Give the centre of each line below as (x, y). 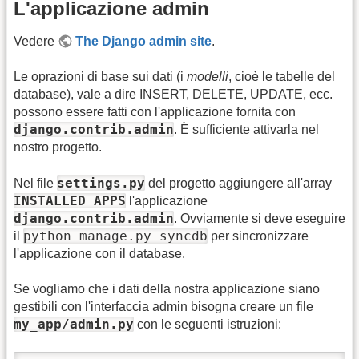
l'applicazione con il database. (99, 253)
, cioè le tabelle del (282, 77)
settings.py (101, 183)
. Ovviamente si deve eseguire (260, 218)
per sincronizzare (258, 236)
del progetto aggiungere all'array (238, 183)
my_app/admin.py (74, 325)
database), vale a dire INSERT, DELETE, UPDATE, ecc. (173, 95)
